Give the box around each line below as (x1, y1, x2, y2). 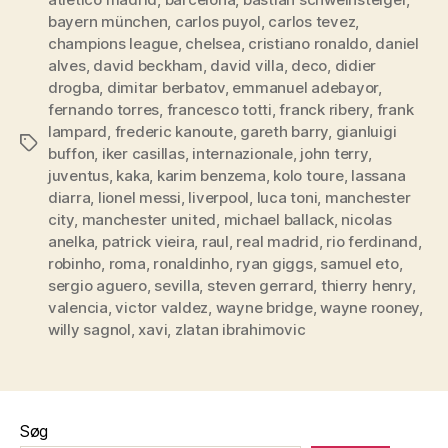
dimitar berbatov (106, 77, 225, 97)
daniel (375, 33, 419, 53)
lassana (351, 165, 406, 185)
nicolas (341, 209, 392, 229)
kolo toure (273, 165, 344, 185)
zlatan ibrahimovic (174, 319, 306, 339)
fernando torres (48, 99, 160, 119)
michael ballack (223, 209, 334, 229)
